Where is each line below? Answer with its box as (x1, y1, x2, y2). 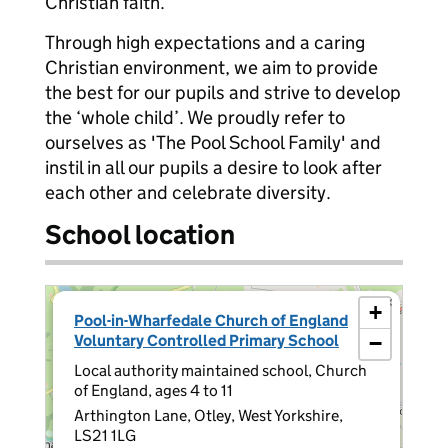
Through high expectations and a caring (45, 31, 365, 54)
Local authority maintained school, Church (74, 361, 367, 380)
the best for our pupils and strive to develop (45, 81, 401, 104)
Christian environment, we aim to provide (45, 56, 378, 79)
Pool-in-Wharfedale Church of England (74, 311, 348, 330)
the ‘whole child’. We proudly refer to (45, 106, 345, 129)
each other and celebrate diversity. (45, 181, 331, 204)
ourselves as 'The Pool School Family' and (45, 131, 381, 154)
